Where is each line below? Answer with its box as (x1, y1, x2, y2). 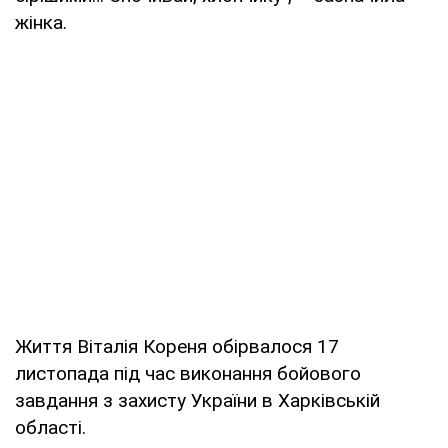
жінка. (15, 10, 67, 34)
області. (15, 415, 86, 439)
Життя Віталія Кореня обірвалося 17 (15, 334, 339, 358)
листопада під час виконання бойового (15, 361, 361, 385)
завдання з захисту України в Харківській (15, 388, 380, 412)
